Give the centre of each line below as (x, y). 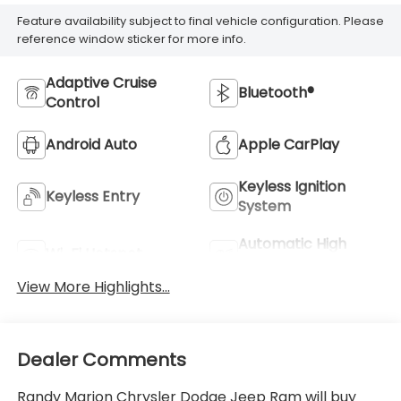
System (264, 206)
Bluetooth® (276, 92)
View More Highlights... (93, 286)
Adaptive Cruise (101, 82)
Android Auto (91, 144)
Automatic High (292, 243)
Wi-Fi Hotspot (94, 253)
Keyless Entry (92, 196)
